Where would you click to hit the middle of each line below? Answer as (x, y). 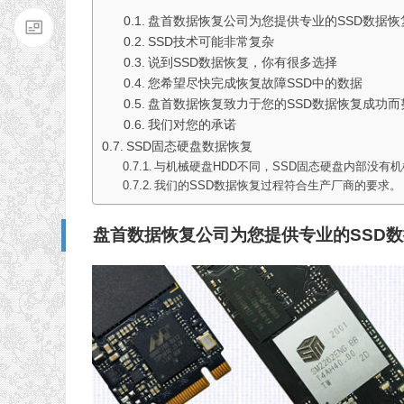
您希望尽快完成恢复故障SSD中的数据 (255, 84)
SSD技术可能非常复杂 (211, 42)
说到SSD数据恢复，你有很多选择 (242, 63)
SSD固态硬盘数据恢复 (189, 147)
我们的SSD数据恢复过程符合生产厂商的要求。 (278, 186)
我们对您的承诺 (192, 125)
